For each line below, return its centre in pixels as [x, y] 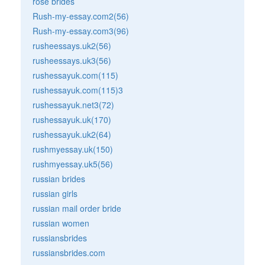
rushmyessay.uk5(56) [73, 164]
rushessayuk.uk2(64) [72, 134]
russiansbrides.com [69, 252]
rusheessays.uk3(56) [72, 60]
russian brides [59, 178]
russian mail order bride [77, 208]
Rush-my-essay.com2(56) [81, 16]
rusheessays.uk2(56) [72, 45]
